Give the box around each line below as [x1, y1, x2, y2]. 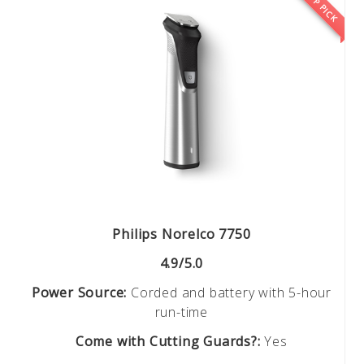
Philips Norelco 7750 [112, 224, 251, 243]
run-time [154, 302, 209, 321]
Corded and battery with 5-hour [127, 283, 331, 301]
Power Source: [31, 283, 128, 301]
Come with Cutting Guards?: [75, 331, 261, 350]
